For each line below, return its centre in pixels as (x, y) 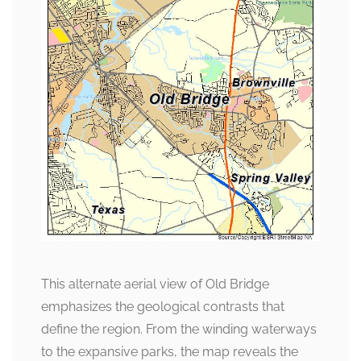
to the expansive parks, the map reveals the (170, 352)
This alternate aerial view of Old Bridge (155, 284)
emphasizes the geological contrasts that (163, 307)
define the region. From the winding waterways (179, 329)
